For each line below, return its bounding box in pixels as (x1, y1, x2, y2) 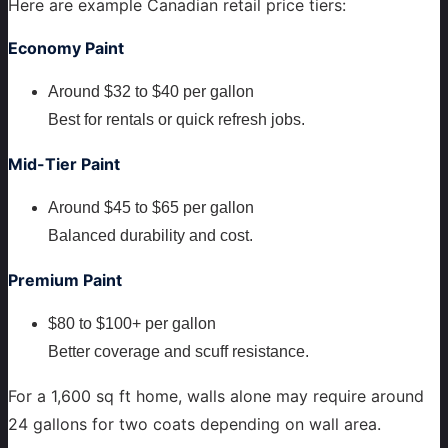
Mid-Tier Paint (8, 153, 120, 174)
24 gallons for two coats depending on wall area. (8, 413, 381, 434)
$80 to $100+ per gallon (48, 314, 216, 332)
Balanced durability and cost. (48, 226, 253, 244)
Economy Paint (8, 37, 124, 58)
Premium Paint (8, 269, 122, 290)
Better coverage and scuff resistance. (48, 342, 309, 360)
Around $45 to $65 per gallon (48, 198, 254, 216)
